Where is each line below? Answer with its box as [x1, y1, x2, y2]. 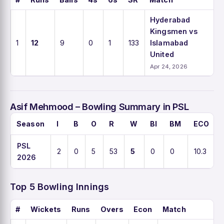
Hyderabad [150, 15, 190, 24]
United [150, 49, 174, 58]
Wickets [30, 204, 61, 213]
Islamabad [150, 38, 188, 47]
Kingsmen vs [150, 26, 197, 35]
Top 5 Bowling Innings [10, 181, 109, 192]
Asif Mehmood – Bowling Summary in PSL [10, 100, 189, 112]
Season [16, 119, 44, 128]
